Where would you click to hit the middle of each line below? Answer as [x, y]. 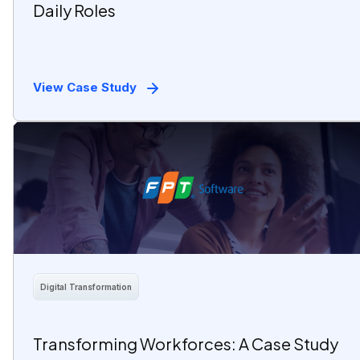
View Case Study [85, 88]
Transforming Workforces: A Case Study [186, 344]
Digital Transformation [86, 286]
